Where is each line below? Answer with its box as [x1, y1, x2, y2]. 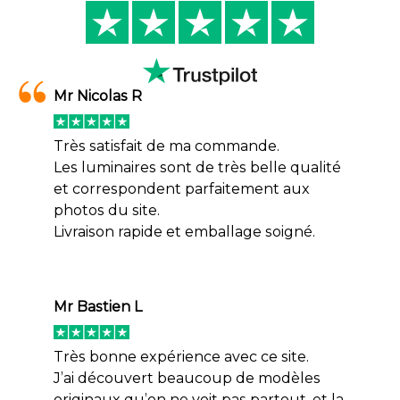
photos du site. [54, 202, 160, 220]
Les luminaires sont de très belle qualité [54, 159, 341, 177]
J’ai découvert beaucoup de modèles [54, 370, 321, 387]
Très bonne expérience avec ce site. [54, 348, 309, 366]
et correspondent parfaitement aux [54, 180, 310, 198]
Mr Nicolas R [54, 87, 142, 105]
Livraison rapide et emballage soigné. [54, 223, 315, 241]
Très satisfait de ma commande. [54, 137, 279, 155]
